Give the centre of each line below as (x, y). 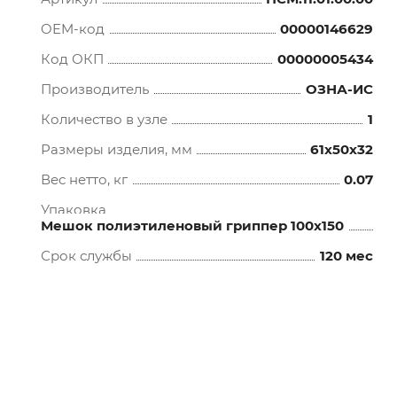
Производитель (95, 89)
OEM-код (73, 29)
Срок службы (87, 256)
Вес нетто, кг (85, 179)
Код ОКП (73, 59)
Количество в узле (105, 119)
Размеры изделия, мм (117, 149)
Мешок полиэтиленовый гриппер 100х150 (193, 226)
